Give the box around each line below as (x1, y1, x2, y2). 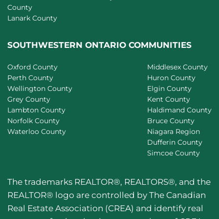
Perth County (7, 73, 53, 82)
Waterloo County (7, 127, 66, 136)
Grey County (7, 94, 50, 104)
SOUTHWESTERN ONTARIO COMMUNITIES (7, 40, 192, 50)
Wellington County (7, 84, 72, 93)
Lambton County (7, 105, 66, 114)
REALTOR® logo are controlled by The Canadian (7, 190, 206, 200)
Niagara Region (147, 127, 200, 136)
